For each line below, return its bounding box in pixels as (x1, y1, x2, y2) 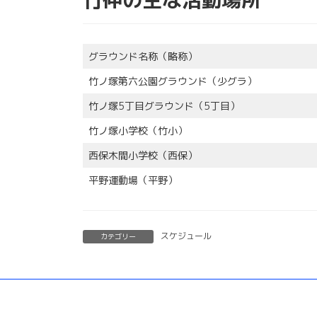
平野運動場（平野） (88, 173, 178, 187)
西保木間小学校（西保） (88, 149, 197, 162)
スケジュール (161, 230, 212, 242)
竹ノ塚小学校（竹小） (88, 124, 188, 137)
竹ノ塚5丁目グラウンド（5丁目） (88, 99, 240, 113)
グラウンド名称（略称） (88, 50, 197, 63)
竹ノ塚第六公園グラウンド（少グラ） (88, 74, 257, 88)
